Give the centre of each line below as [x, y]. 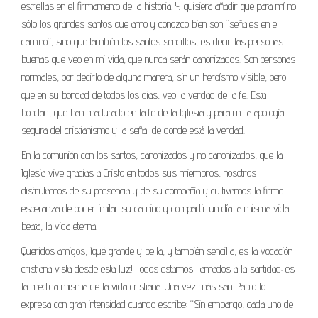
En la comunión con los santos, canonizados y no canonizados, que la [152, 155]
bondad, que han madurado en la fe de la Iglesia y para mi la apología [153, 112]
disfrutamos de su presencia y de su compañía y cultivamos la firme [152, 190]
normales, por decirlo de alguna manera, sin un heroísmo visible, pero [154, 77]
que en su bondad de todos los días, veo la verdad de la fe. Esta [144, 94]
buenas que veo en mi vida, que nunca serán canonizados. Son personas [158, 59]
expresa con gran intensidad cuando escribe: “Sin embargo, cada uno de [157, 304]
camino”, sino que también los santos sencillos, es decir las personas [152, 41]
